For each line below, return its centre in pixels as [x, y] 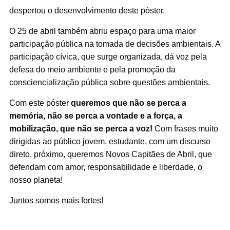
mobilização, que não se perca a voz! [81, 128]
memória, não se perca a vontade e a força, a [95, 116]
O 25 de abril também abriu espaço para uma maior [102, 31]
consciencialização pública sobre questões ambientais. [109, 82]
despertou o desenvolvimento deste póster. [87, 10]
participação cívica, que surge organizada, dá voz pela [108, 56]
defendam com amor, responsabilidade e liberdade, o [106, 167]
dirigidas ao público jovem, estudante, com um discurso [110, 141]
